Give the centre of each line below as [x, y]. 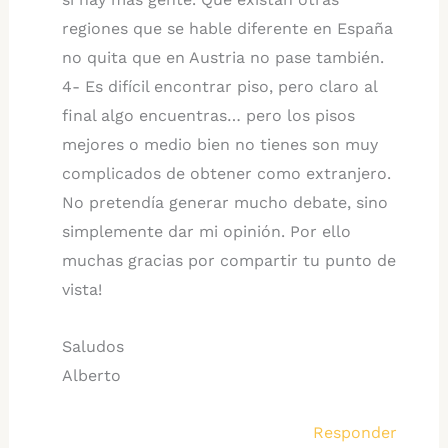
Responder [355, 432]
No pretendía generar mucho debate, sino [224, 202]
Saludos [92, 346]
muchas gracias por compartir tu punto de [228, 260]
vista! [81, 289]
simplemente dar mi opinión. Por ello [206, 231]
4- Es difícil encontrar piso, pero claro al [219, 86]
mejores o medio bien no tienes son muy [219, 144]
